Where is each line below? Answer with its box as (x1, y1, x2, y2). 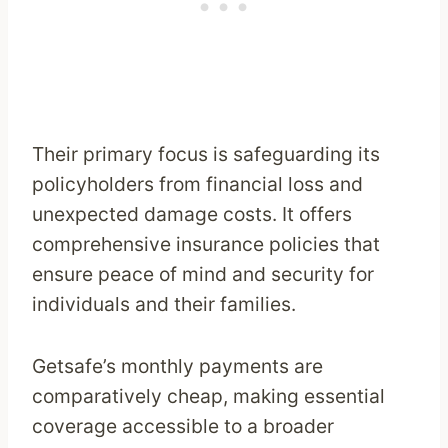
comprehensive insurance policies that (32, 232, 380, 257)
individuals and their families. (32, 292, 296, 317)
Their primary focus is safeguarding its (32, 142, 380, 167)
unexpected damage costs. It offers (32, 202, 352, 227)
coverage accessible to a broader (32, 414, 334, 439)
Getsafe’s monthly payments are (32, 354, 323, 379)
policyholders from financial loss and (32, 172, 363, 197)
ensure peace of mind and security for (32, 262, 374, 287)
